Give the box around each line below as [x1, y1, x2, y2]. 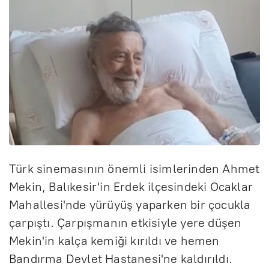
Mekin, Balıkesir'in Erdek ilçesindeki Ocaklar [9, 179, 253, 194]
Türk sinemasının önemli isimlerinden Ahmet [9, 161, 260, 176]
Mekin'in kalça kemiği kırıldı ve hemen [9, 233, 220, 248]
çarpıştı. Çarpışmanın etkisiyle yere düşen [9, 215, 242, 230]
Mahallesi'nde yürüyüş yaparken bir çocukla [9, 197, 251, 212]
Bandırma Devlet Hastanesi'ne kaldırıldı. [9, 251, 233, 266]
